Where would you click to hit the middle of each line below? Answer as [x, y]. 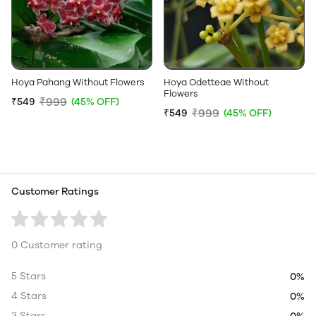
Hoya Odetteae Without [216, 83]
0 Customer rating [57, 245]
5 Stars [29, 276]
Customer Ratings [55, 192]
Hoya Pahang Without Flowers [78, 83]
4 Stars [29, 296]
